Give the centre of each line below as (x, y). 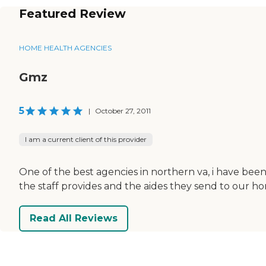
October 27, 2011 (123, 110)
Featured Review (72, 13)
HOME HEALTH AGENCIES (65, 47)
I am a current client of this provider (86, 139)
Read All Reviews (74, 218)
